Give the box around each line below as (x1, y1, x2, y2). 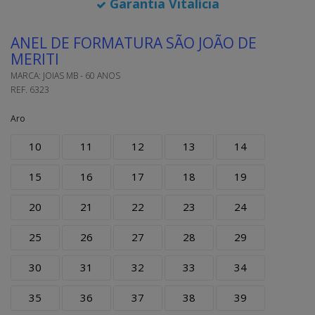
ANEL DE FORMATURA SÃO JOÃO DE (11, 33, 257, 53)
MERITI (11, 49, 59, 69)
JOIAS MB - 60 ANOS (43, 70, 120, 82)
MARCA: (11, 70, 43, 82)
